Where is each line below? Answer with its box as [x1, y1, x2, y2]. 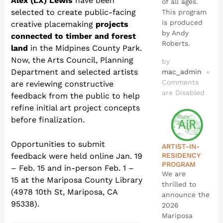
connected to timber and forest [11, 31, 136, 41]
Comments [161, 78, 199, 87]
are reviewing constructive [11, 79, 114, 89]
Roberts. [161, 39, 190, 48]
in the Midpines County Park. [28, 43, 142, 53]
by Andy [161, 29, 189, 37]
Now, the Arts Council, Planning [11, 55, 134, 65]
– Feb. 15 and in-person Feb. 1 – [11, 163, 134, 173]
